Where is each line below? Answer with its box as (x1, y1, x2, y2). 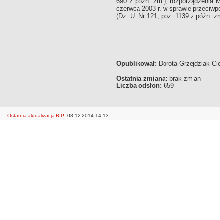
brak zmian (167, 75, 201, 82)
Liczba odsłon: (116, 82, 162, 89)
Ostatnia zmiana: (116, 75, 167, 82)
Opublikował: (116, 60, 157, 67)
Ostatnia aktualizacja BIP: (7, 113, 66, 118)
